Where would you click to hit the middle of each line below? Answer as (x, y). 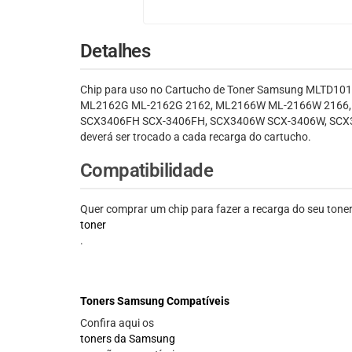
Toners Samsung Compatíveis (155, 301)
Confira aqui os (117, 323)
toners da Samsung (128, 339)
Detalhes (115, 51)
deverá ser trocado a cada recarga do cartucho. (196, 137)
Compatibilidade (147, 171)
